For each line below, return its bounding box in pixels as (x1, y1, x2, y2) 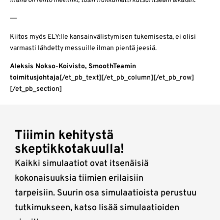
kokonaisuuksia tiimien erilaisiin (15, 173, 143, 185)
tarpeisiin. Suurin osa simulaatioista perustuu (15, 188, 196, 199)
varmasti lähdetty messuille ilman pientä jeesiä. (10, 44, 157, 53)
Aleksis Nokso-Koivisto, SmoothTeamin (10, 62, 136, 71)
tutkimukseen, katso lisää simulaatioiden (15, 202, 179, 214)
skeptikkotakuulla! (15, 141, 124, 158)
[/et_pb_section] (10, 85, 62, 94)
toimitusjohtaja (10, 74, 59, 82)
